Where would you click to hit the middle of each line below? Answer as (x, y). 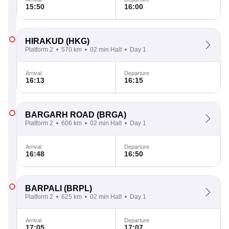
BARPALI (43, 188)
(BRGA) (110, 115)
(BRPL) (77, 188)
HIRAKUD (44, 41)
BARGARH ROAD (60, 115)
